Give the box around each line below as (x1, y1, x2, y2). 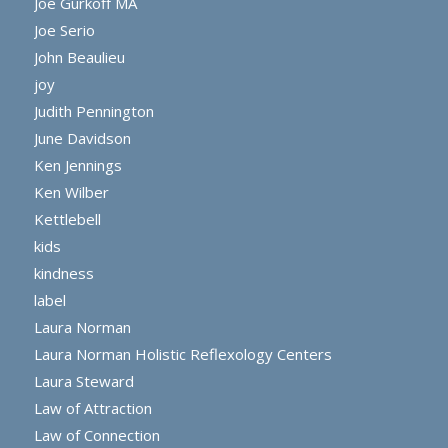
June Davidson (33, 128, 131, 149)
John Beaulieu (33, 47, 125, 68)
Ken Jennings (33, 155, 122, 176)
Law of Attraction (33, 398, 152, 419)
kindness (33, 263, 94, 284)
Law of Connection (33, 425, 160, 446)
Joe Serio (33, 20, 95, 41)
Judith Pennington (33, 101, 154, 122)
